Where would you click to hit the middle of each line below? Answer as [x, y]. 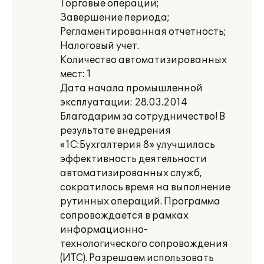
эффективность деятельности [133, 159]
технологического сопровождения [144, 244]
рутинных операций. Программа [140, 202]
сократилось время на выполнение [145, 187]
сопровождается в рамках [124, 216]
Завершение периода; [115, 18]
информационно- [104, 230]
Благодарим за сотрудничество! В [143, 117]
